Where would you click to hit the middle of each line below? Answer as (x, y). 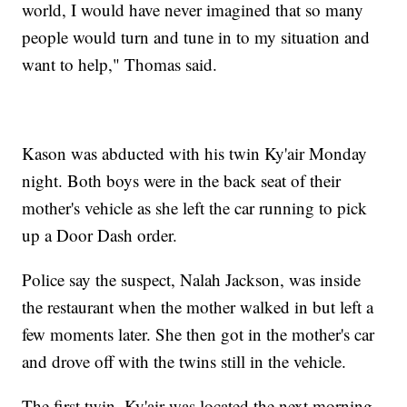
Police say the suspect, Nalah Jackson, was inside (192, 279)
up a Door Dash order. (100, 234)
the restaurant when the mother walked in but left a (198, 306)
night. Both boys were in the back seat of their (182, 180)
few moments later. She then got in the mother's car (199, 333)
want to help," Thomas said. (120, 64)
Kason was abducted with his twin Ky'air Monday (195, 153)
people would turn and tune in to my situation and (196, 36)
